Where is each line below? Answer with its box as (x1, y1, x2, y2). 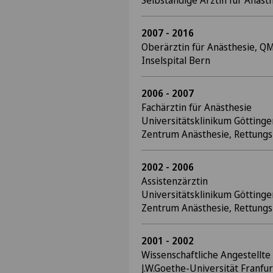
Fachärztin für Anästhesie (141, 101, 252, 114)
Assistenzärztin (141, 174, 208, 188)
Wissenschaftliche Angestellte (141, 248, 271, 261)
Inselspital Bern (141, 54, 210, 67)
